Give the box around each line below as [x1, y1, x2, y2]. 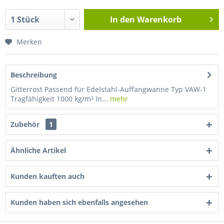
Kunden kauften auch [10, 171, 84, 181]
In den [109, 14, 135, 25]
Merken [16, 37, 42, 46]
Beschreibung [10, 70, 57, 79]
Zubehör [10, 119, 41, 129]
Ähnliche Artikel [10, 145, 66, 155]
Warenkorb [136, 14, 181, 25]
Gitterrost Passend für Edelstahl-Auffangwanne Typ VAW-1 [10, 84, 206, 94]
